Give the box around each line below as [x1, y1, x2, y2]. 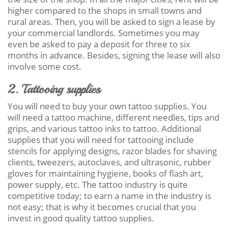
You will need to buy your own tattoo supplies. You [8, 100, 207, 112]
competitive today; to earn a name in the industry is [8, 189, 211, 202]
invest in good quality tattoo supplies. [8, 212, 154, 224]
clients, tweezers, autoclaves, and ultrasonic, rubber [8, 156, 211, 168]
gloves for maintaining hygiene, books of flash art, [8, 167, 203, 179]
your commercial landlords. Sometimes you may [8, 26, 199, 39]
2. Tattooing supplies [8, 81, 100, 97]
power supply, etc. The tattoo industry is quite [8, 178, 188, 190]
